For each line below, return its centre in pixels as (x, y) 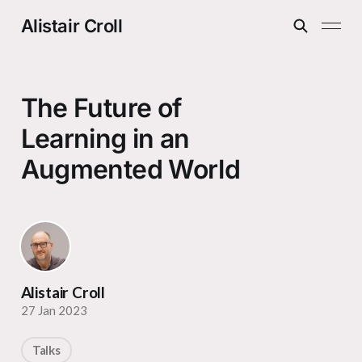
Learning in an (105, 139)
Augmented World (130, 170)
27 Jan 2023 (54, 311)
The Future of (101, 108)
